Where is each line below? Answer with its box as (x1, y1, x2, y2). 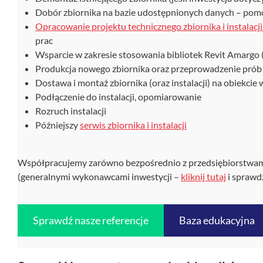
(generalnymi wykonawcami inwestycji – (18, 171, 181, 182)
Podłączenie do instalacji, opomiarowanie (35, 91, 201, 102)
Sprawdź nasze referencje (32, 214, 149, 227)
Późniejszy (35, 119, 80, 130)
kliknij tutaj (181, 171, 226, 182)
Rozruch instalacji (35, 105, 106, 116)
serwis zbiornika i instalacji (80, 119, 187, 130)
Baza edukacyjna (178, 214, 255, 227)
